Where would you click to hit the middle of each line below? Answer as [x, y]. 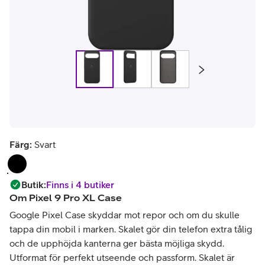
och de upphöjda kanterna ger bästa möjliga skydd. [117, 243]
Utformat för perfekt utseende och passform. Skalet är [122, 257]
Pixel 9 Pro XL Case [75, 198]
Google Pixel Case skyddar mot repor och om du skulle [125, 215]
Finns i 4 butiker [80, 185]
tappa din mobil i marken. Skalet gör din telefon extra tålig [131, 229]
